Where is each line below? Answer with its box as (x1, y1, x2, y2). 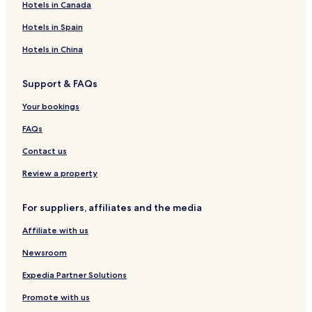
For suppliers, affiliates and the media (22, 201, 202, 214)
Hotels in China (22, 44, 83, 55)
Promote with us (22, 292, 90, 303)
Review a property (22, 168, 97, 179)
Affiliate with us (22, 225, 88, 236)
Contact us (22, 146, 67, 157)
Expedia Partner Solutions (22, 270, 127, 281)
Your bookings (22, 101, 79, 112)
